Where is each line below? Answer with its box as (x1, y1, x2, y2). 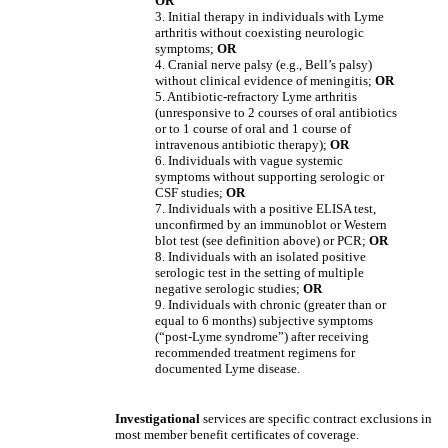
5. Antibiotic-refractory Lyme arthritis (155, 89, 357, 104)
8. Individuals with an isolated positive (155, 249, 366, 264)
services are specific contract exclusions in (200, 411, 432, 426)
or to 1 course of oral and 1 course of (155, 121, 351, 136)
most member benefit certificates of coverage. (115, 427, 359, 442)
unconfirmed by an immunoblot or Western (155, 217, 387, 232)
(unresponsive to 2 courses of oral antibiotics (155, 105, 397, 120)
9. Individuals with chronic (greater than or (155, 297, 386, 312)
